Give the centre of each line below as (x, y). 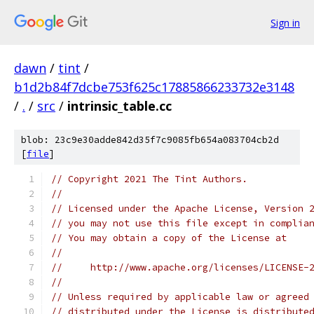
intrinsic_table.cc (120, 106)
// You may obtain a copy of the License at (169, 238)
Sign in (285, 22)
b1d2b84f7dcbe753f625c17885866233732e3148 (154, 87)
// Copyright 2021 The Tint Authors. (149, 179)
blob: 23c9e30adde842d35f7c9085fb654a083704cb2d (150, 140)
